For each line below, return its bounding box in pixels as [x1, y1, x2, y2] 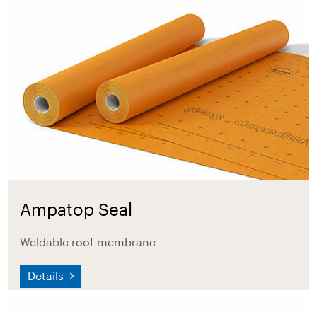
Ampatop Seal [20, 198, 133, 219]
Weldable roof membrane [20, 234, 156, 248]
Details [28, 269, 67, 283]
